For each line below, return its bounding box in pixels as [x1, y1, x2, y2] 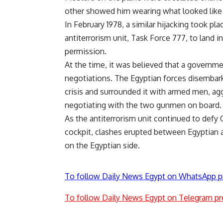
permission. [65, 46, 107, 56]
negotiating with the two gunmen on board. [65, 100, 222, 110]
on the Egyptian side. [65, 140, 140, 150]
